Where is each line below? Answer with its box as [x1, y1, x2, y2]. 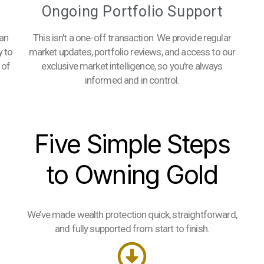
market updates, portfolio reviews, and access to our [28, 46, 236, 58]
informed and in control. [84, 74, 180, 86]
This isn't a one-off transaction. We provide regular [33, 32, 231, 44]
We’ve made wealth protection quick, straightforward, [27, 209, 237, 220]
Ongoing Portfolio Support [41, 3, 223, 20]
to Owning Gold [47, 159, 217, 190]
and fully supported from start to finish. [54, 223, 210, 235]
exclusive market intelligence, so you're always [41, 60, 223, 72]
